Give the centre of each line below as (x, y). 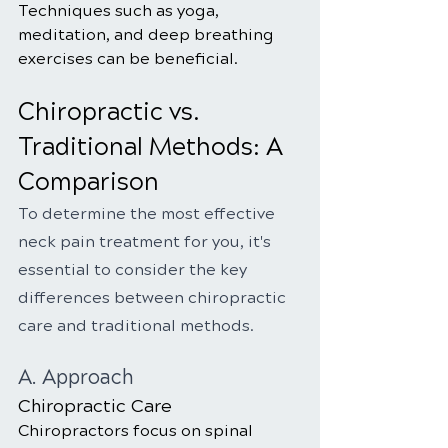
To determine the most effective (148, 213)
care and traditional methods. (136, 325)
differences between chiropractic (154, 297)
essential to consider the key (134, 269)
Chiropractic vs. (112, 112)
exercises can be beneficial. (128, 58)
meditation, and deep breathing (148, 34)
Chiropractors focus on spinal (137, 430)
